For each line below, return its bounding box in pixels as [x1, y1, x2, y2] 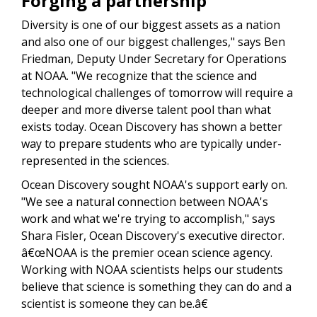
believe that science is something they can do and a [21, 278, 292, 294]
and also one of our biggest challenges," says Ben [21, 33, 285, 50]
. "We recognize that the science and [67, 67, 257, 83]
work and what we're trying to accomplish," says [21, 210, 275, 226]
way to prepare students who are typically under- [21, 135, 282, 151]
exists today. [21, 118, 89, 134]
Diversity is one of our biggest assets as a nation [21, 16, 280, 33]
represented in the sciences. [21, 152, 169, 168]
